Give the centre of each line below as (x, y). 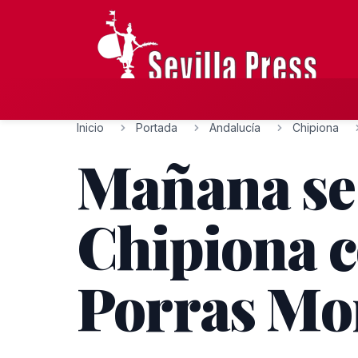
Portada (157, 127)
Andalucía (235, 127)
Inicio (90, 127)
